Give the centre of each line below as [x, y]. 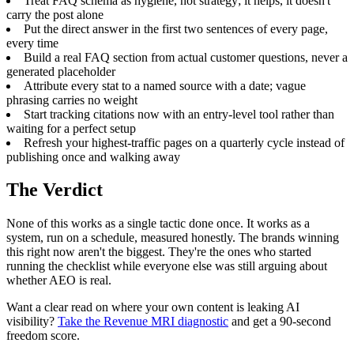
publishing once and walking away [93, 156]
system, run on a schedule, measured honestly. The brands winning [173, 238]
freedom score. [43, 336]
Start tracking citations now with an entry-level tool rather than [179, 114]
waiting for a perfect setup [71, 128]
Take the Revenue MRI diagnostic [143, 322]
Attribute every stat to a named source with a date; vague [165, 85]
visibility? [32, 322]
